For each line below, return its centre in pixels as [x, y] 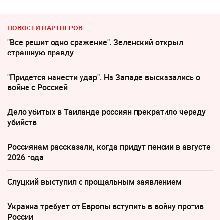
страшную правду [41, 52]
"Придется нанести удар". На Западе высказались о [104, 77]
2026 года [26, 157]
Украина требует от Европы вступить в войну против [106, 206]
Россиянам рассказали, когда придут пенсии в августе [109, 147]
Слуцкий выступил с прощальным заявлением [95, 181]
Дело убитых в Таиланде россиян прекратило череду [107, 112]
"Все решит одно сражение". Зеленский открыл [95, 42]
